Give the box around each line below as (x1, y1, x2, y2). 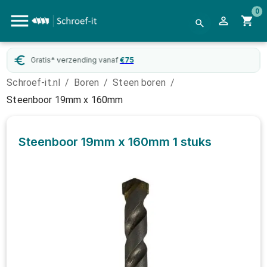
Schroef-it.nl (7, 77, 61, 88)
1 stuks (173, 135, 212, 149)
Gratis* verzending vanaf (30, 55, 119, 64)
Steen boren (113, 77, 166, 88)
